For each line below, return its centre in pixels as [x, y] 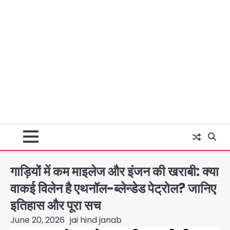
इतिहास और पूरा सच [56, 205]
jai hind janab [96, 220]
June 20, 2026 [37, 220]
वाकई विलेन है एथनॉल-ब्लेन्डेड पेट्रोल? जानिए [113, 188]
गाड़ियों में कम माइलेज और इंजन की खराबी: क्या [114, 171]
